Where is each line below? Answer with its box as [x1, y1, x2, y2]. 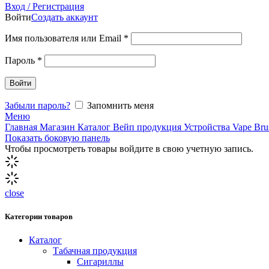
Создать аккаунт [31, 12, 98, 22]
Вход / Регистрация [5, 1, 84, 11]
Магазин [40, 122, 77, 132]
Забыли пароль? [5, 100, 70, 110]
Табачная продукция [53, 246, 137, 256]
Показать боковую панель [5, 133, 110, 143]
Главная [5, 122, 40, 132]
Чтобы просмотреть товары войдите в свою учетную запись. [5, 144, 253, 154]
